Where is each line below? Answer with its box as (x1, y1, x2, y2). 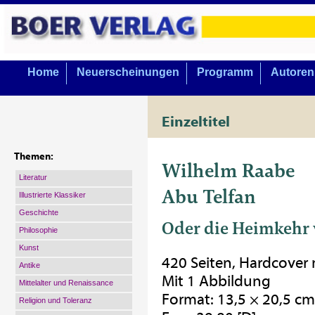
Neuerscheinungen (77, 66, 179, 78)
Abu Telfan (162, 184, 256, 210)
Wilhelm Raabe (162, 157, 295, 184)
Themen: (14, 151, 53, 162)
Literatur (19, 173, 47, 181)
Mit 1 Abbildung (162, 272, 271, 290)
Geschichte (19, 208, 58, 217)
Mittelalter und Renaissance (19, 278, 113, 287)
